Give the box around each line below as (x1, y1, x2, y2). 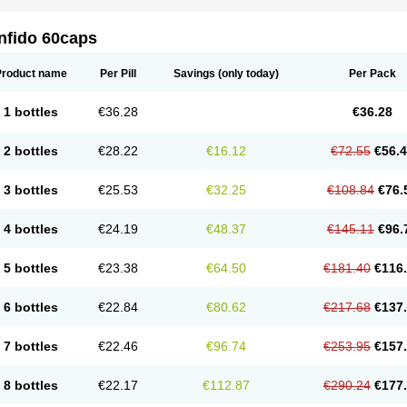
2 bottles (3, 144, 58, 158)
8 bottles (3, 378, 58, 392)
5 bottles (3, 261, 58, 275)
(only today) (215, 67, 279, 80)
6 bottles (3, 300, 58, 314)
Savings (174, 67, 215, 80)
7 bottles (3, 339, 58, 353)
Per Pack (349, 67, 396, 80)
